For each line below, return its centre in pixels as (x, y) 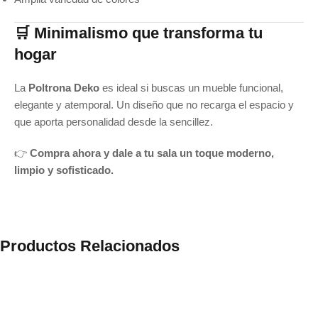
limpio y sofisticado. (64, 170)
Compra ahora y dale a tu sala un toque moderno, (152, 153)
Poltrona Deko (64, 88)
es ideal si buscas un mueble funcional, (191, 88)
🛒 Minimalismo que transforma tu (138, 33)
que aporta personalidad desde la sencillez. (114, 122)
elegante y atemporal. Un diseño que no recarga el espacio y (154, 105)
